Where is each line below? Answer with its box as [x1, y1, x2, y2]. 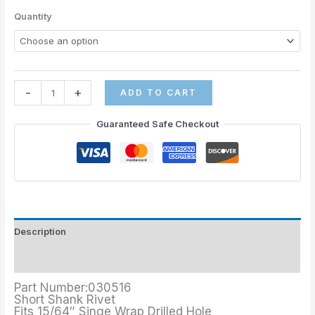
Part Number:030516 [14, 280, 132, 295]
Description [14, 226, 67, 238]
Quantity [14, 11, 53, 22]
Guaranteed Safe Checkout [96, 118, 219, 130]
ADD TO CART [120, 87, 198, 98]
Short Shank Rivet [14, 292, 116, 307]
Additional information [14, 253, 116, 265]
